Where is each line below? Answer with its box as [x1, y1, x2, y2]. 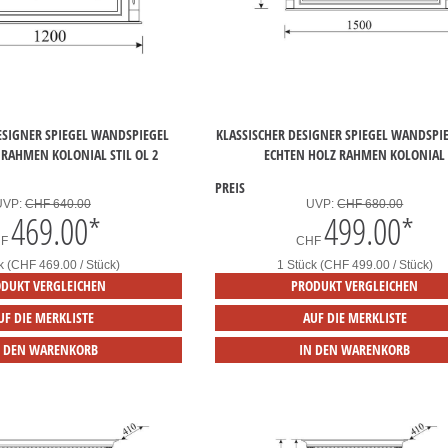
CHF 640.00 [24, 197, 91, 212]
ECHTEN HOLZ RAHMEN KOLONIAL [264, 145, 446, 165]
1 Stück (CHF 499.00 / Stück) [276, 258, 433, 273]
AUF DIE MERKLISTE [302, 308, 407, 328]
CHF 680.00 [337, 197, 404, 212]
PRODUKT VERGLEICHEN [291, 276, 419, 296]
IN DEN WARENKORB [299, 340, 411, 360]
